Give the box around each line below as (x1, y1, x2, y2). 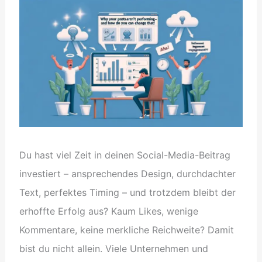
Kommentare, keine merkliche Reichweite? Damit (19, 223, 234, 236)
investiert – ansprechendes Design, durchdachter (19, 167, 236, 180)
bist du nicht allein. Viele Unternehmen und (19, 242, 208, 254)
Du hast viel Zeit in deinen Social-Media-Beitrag (19, 149, 230, 161)
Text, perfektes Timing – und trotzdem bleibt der (19, 186, 236, 198)
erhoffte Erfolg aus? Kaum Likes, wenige (19, 205, 198, 217)
